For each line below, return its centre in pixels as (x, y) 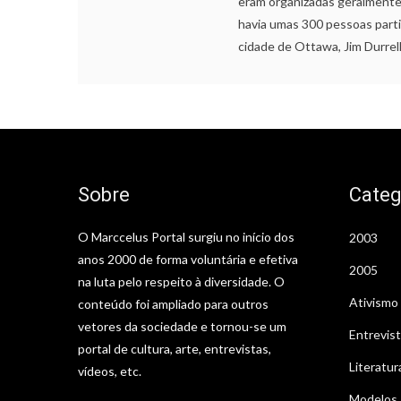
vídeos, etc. (110, 371)
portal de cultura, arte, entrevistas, (175, 348)
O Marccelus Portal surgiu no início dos (186, 236)
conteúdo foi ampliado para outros (173, 303)
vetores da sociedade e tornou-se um (182, 326)
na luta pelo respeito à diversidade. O (181, 281)
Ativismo (373, 302)
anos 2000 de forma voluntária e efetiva (188, 259)
